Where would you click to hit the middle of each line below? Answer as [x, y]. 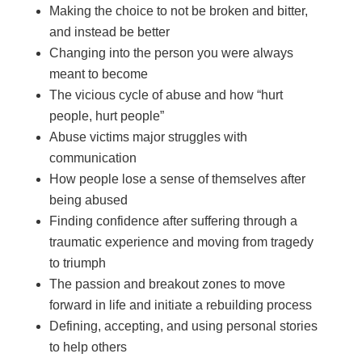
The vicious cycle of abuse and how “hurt [166, 95]
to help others [88, 347]
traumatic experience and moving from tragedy [181, 242]
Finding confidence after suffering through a [173, 221]
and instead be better [109, 32]
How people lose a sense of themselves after [177, 179]
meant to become [98, 74]
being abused [88, 200]
